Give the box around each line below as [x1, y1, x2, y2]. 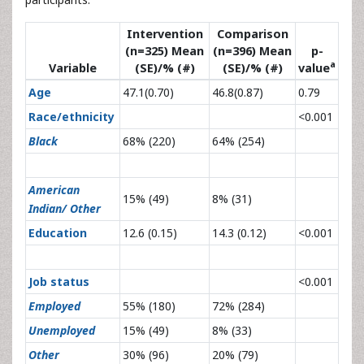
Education [28, 224, 87, 240]
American [28, 181, 80, 197]
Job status [28, 273, 89, 289]
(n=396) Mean [213, 42, 292, 58]
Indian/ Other [28, 200, 101, 216]
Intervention [126, 25, 203, 41]
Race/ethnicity [28, 108, 115, 124]
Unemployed [28, 322, 95, 338]
